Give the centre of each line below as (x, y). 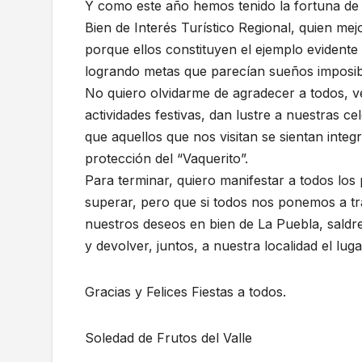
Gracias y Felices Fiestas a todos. (185, 292)
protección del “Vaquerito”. (166, 159)
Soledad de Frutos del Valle (168, 338)
